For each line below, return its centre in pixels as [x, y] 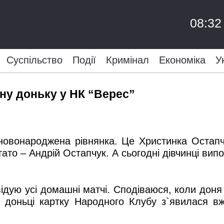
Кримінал [127, 60]
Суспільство [34, 60]
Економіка [182, 60]
